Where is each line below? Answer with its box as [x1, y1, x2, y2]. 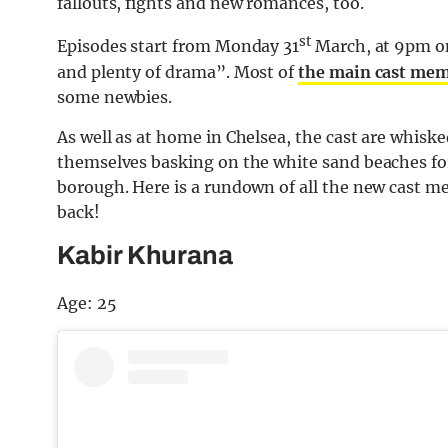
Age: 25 [57, 292, 117, 313]
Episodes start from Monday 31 [57, 36, 300, 57]
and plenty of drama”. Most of [57, 61, 299, 82]
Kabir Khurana [57, 240, 234, 269]
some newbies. [57, 86, 173, 107]
